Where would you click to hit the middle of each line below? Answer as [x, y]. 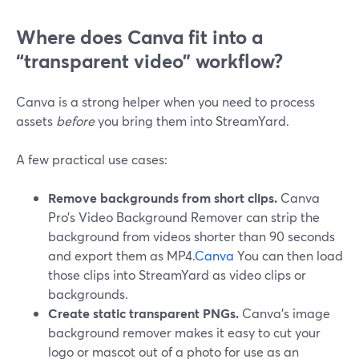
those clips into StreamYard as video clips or [177, 274]
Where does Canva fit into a [139, 37]
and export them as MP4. [121, 255]
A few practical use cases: [92, 159]
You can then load [288, 255]
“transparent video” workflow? [149, 61]
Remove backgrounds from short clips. [163, 198]
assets [36, 121]
